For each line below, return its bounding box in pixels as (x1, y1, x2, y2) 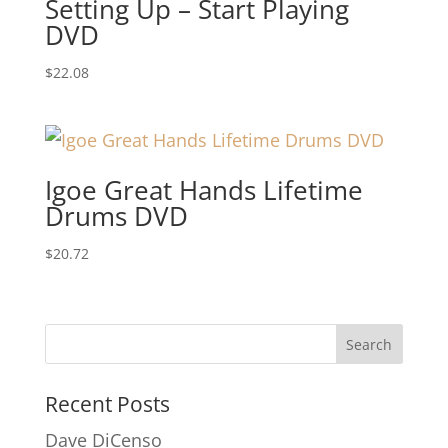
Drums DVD (44, 198, 188, 235)
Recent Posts (44, 390, 170, 419)
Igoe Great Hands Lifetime (44, 172, 363, 209)
